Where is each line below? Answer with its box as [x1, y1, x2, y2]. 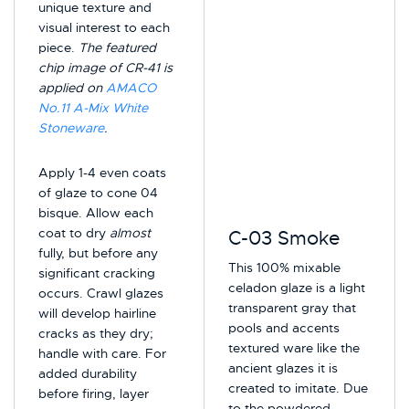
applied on [38, 79, 107, 97]
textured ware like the [228, 339, 361, 356]
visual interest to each [38, 19, 171, 37]
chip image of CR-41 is [38, 59, 173, 77]
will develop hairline [38, 304, 157, 321]
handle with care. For [38, 344, 167, 362]
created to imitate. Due [228, 379, 369, 396]
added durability [38, 364, 138, 382]
